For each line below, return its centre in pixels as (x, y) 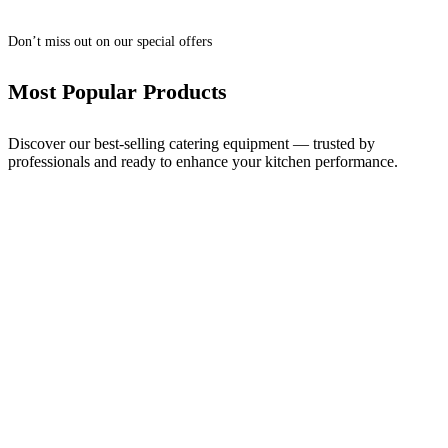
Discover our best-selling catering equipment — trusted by (191, 143)
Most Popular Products (117, 92)
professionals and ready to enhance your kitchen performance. (203, 161)
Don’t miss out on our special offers (110, 42)
